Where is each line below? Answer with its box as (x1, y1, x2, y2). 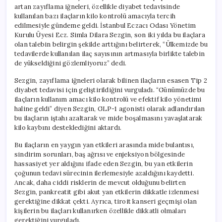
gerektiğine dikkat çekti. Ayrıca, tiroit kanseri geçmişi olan (14, 197, 197, 206)
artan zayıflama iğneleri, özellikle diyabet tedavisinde (14, 2, 180, 11)
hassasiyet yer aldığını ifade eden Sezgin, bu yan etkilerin (14, 159, 193, 168)
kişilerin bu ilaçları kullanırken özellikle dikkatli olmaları (14, 206, 186, 215)
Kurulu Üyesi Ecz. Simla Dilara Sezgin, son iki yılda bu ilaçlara (14, 30, 205, 39)
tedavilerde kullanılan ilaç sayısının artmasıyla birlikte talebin (14, 49, 205, 58)
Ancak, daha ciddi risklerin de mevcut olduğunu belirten (14, 178, 186, 187)
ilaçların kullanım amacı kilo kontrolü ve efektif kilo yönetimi (14, 95, 202, 104)
